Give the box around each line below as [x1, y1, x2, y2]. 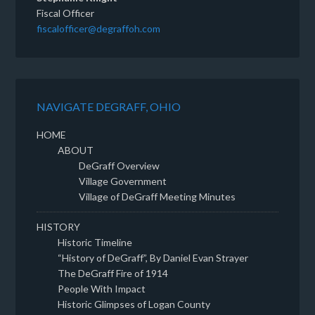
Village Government [79, 175, 167, 188]
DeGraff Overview [79, 160, 160, 172]
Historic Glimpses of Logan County [58, 298, 211, 311]
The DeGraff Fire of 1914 [58, 267, 169, 280]
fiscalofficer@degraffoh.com [37, 22, 161, 35]
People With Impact [58, 283, 146, 295]
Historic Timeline [58, 236, 133, 249]
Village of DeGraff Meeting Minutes [79, 191, 236, 203]
